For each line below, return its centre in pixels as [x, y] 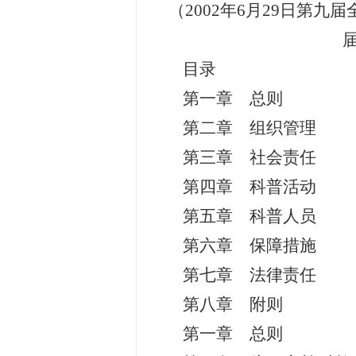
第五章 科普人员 [250, 216]
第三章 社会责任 [250, 157]
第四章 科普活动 [250, 187]
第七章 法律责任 [250, 275]
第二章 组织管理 [250, 128]
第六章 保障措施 [250, 246]
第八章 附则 [233, 304]
